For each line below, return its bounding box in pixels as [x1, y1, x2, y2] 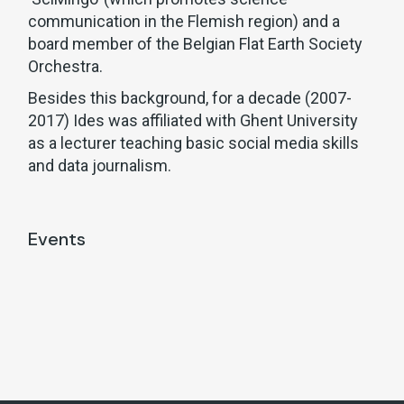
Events [28, 227, 87, 252]
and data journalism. [28, 156, 172, 176]
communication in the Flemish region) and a [28, 12, 341, 32]
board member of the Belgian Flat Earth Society [28, 34, 363, 54]
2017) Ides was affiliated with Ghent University [28, 111, 359, 131]
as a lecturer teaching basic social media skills [28, 133, 360, 153]
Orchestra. [28, 57, 104, 77]
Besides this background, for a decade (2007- [28, 88, 353, 108]
